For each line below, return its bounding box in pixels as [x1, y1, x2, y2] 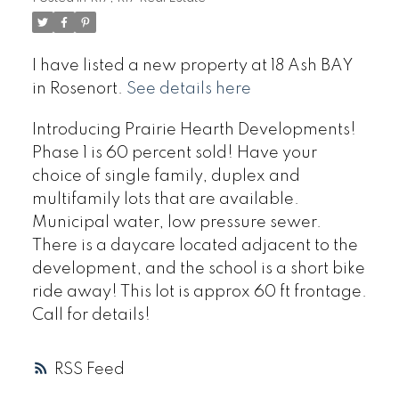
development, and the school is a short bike [31, 260, 365, 277]
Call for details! [31, 306, 151, 323]
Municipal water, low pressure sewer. [31, 214, 322, 231]
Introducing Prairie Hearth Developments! [31, 121, 356, 138]
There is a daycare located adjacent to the [31, 237, 358, 254]
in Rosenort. [31, 81, 126, 98]
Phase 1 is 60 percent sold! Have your [31, 144, 317, 161]
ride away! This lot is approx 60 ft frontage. [31, 283, 367, 300]
